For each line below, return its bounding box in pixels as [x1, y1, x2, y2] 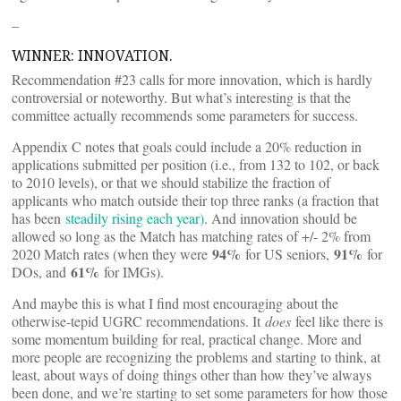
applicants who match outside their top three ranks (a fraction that [12, 191, 379, 209]
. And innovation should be [204, 209, 357, 227]
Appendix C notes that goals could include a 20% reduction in [12, 137, 362, 156]
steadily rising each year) [65, 209, 204, 227]
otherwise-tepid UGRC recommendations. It [12, 311, 265, 330]
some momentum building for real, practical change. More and [12, 329, 362, 348]
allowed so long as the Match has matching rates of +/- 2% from [12, 226, 371, 245]
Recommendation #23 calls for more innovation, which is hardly [12, 70, 372, 89]
